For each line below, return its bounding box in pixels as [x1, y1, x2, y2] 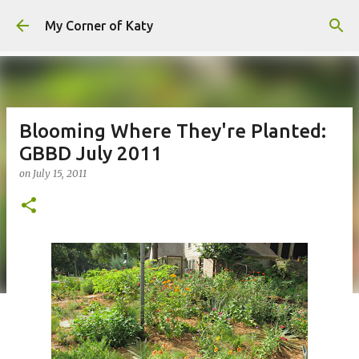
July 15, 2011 [33, 167, 87, 179]
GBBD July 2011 [19, 143, 162, 164]
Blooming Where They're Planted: [19, 120, 326, 142]
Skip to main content [119, 13, 240, 27]
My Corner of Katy [45, 18, 153, 33]
